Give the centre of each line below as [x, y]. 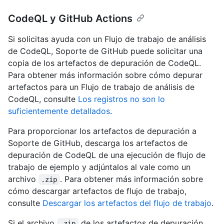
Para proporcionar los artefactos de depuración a [102, 131]
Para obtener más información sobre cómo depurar [105, 75]
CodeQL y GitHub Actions [70, 19]
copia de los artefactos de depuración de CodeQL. [104, 63]
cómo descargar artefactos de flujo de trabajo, [97, 191]
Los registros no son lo [121, 99]
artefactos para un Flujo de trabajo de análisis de [101, 87]
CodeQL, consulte [43, 99]
